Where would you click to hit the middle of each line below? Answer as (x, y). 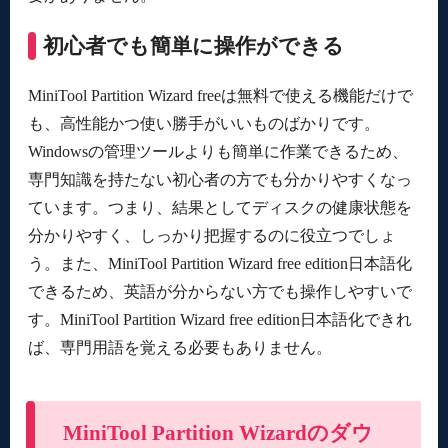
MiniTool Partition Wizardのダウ (217, 432)
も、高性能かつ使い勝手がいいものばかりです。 (203, 123)
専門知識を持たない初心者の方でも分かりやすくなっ (219, 179)
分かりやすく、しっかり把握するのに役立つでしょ (211, 235)
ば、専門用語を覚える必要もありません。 (179, 347)
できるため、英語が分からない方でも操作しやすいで (219, 291)
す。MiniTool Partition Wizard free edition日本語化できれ (219, 319)
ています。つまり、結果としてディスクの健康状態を (219, 207)
